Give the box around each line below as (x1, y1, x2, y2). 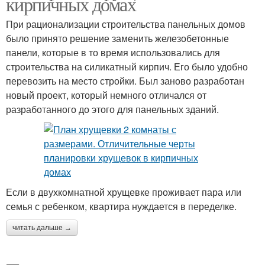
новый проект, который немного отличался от (6, 88, 206, 102)
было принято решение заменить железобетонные (6, 31, 229, 45)
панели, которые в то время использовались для (6, 46, 220, 59)
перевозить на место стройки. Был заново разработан (6, 74, 244, 88)
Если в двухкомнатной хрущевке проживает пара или (6, 185, 241, 199)
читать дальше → (12, 224, 72, 232)
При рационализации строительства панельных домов (6, 17, 245, 31)
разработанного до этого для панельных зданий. (6, 102, 219, 116)
